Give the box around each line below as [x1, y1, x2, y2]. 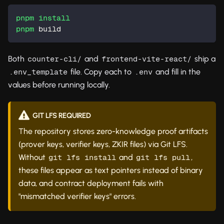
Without [18, 152, 47, 162]
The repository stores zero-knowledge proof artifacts [18, 126, 208, 136]
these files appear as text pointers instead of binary [18, 165, 203, 175]
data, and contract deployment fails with [18, 178, 163, 188]
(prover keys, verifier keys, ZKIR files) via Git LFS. [18, 139, 187, 149]
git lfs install [48, 152, 116, 161]
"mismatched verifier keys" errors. [18, 191, 136, 201]
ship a [192, 53, 215, 63]
